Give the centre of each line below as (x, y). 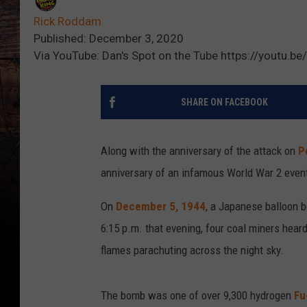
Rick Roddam (67, 22)
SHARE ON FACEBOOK (224, 102)
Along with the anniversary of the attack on (199, 151)
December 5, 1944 (161, 207)
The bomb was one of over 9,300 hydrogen (197, 296)
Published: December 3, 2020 (109, 39)
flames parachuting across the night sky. (192, 250)
